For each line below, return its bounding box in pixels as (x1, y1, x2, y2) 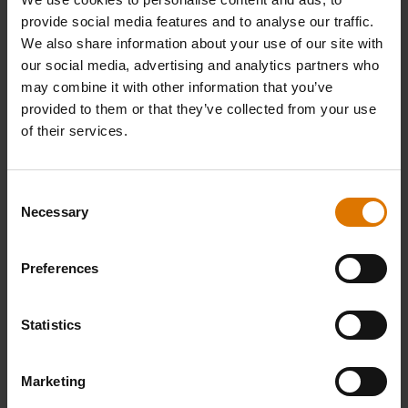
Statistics (21, 317, 81, 332)
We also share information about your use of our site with (21, 36, 383, 51)
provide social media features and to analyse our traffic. (21, 14, 374, 29)
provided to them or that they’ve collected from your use (21, 101, 376, 117)
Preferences (21, 260, 99, 276)
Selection (6, 208, 62, 223)
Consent (6, 186, 57, 201)
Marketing (21, 373, 86, 389)
